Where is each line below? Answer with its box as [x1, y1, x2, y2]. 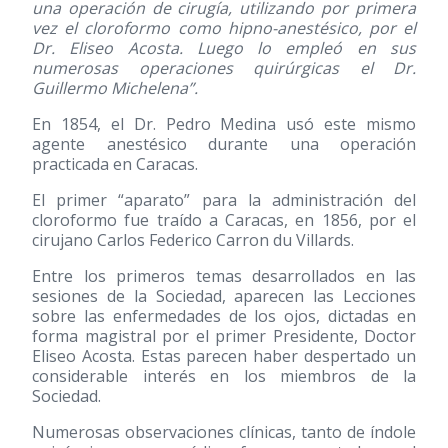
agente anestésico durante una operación [32, 133, 416, 155]
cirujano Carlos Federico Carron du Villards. [32, 229, 354, 251]
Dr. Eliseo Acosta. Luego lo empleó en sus [32, 37, 416, 59]
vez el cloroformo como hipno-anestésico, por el [32, 17, 416, 39]
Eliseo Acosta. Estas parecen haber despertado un [32, 345, 416, 367]
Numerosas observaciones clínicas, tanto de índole [32, 421, 416, 443]
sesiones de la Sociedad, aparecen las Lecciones [32, 285, 416, 307]
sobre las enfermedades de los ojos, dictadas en [32, 305, 416, 327]
